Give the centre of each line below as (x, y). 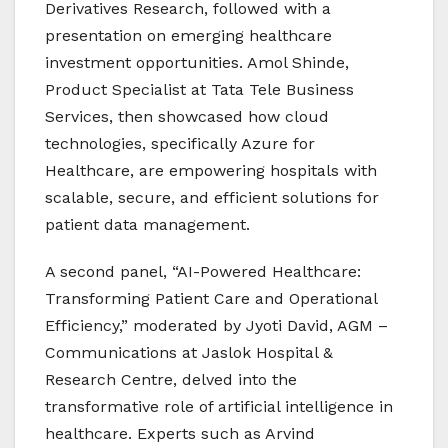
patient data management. (147, 225)
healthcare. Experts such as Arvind (180, 434)
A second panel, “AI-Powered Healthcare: (203, 272)
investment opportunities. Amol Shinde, (197, 63)
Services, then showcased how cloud (187, 117)
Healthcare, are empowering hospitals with (211, 171)
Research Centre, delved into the (171, 380)
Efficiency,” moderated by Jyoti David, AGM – (216, 326)
